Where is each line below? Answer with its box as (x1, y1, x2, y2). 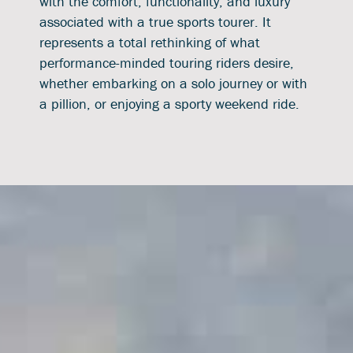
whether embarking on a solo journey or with (39, 73, 307, 92)
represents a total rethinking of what (39, 32, 260, 51)
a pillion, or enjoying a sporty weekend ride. (39, 94, 299, 113)
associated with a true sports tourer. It (39, 12, 271, 31)
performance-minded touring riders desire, (39, 53, 294, 72)
